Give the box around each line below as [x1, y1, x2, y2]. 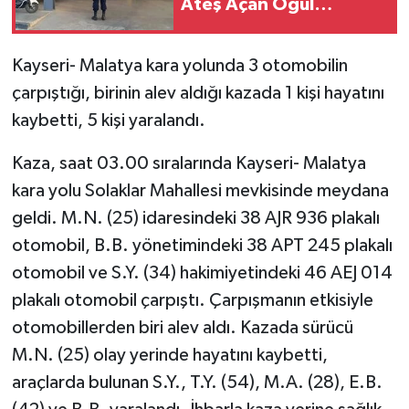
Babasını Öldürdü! [181, 18, 334, 37]
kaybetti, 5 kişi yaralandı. [11, 110, 205, 130]
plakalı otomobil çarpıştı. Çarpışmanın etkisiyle [11, 290, 373, 309]
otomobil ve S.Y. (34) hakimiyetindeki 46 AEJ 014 [11, 263, 393, 282]
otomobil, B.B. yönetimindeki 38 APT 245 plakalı [11, 236, 393, 255]
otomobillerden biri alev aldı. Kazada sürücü [11, 318, 353, 337]
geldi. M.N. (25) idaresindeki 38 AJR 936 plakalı [11, 208, 380, 227]
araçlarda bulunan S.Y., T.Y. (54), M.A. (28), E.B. [11, 372, 383, 392]
